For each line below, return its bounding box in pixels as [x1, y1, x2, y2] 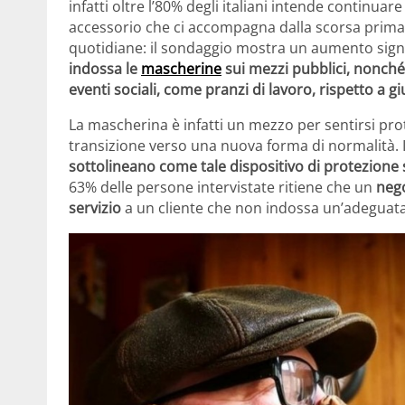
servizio [69, 197, 121, 218]
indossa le [69, 58, 141, 79]
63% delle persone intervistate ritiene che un [69, 176, 376, 197]
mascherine [141, 58, 221, 79]
